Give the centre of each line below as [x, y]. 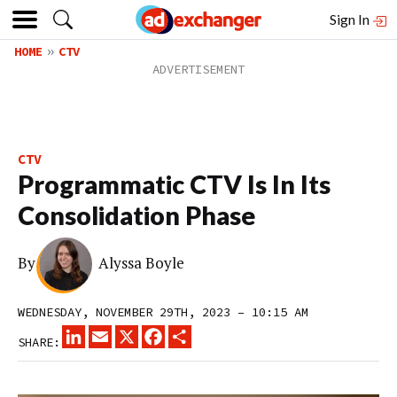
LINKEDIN [113, 332]
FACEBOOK [193, 332]
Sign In [351, 19]
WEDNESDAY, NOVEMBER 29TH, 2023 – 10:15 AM [163, 312]
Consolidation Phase [136, 215]
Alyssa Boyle [142, 263]
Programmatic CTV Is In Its [174, 184]
